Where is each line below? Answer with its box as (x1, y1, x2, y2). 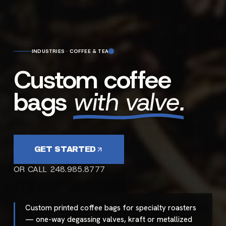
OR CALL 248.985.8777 (14, 164, 105, 175)
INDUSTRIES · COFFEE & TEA (32, 48, 108, 55)
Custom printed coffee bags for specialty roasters (25, 203, 196, 213)
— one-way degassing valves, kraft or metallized (25, 214, 192, 225)
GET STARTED (34, 145, 96, 154)
